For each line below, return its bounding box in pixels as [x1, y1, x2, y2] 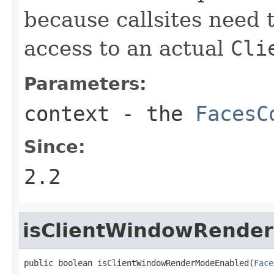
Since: [24, 136, 86, 157]
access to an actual [24, 35, 231, 61]
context [24, 101, 109, 126]
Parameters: [24, 73, 147, 94]
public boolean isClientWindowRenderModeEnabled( [24, 257, 254, 268]
